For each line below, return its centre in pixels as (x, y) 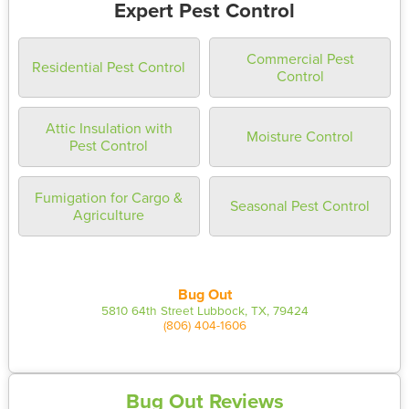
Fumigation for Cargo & (109, 197)
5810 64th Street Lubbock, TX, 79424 (204, 309)
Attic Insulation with (109, 127)
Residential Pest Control (109, 67)
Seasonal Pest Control (300, 206)
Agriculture (109, 214)
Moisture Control (300, 136)
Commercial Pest (300, 58)
